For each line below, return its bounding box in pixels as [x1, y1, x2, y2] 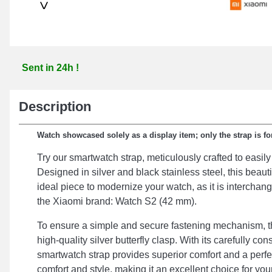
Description [19, 99, 91, 114]
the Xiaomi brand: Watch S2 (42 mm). [37, 196, 197, 206]
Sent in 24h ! [22, 63, 79, 73]
